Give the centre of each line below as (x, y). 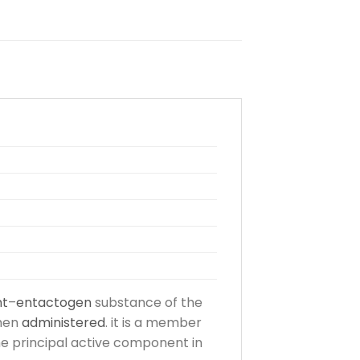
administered (63, 323)
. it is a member (153, 323)
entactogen (54, 303)
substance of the (147, 303)
